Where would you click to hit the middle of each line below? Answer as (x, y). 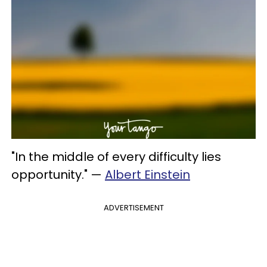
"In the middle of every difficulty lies (116, 157)
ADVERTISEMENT (133, 208)
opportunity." (51, 175)
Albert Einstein (148, 175)
